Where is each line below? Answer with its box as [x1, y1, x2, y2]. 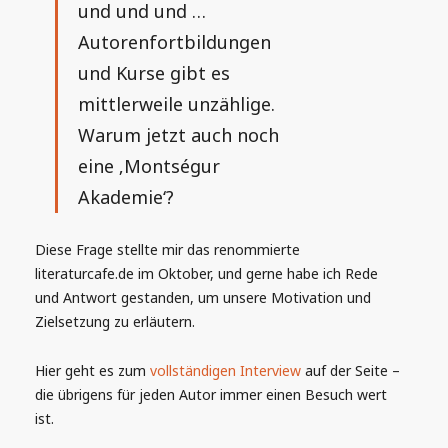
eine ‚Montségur [78, 154, 220, 179]
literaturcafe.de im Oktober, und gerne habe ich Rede [35, 264, 378, 284]
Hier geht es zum [35, 361, 150, 381]
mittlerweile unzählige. [78, 92, 275, 117]
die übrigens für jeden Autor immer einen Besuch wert [35, 385, 387, 405]
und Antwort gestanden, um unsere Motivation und [35, 288, 371, 308]
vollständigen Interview [150, 361, 301, 381]
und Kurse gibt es [78, 61, 230, 86]
